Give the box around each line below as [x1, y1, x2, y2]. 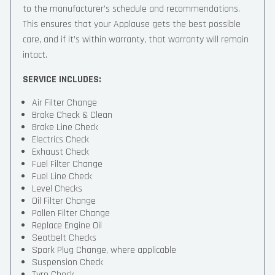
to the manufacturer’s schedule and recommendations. [23, 2, 240, 15]
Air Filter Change [32, 96, 97, 109]
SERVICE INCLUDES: [23, 73, 101, 86]
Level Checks [32, 182, 82, 195]
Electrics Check [32, 133, 89, 146]
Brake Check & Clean [32, 109, 112, 122]
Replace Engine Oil [32, 219, 102, 232]
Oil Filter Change [32, 195, 96, 207]
